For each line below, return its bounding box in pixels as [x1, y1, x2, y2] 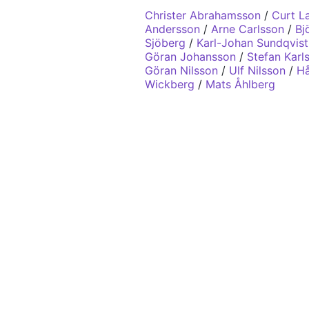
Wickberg [145, 77, 195, 91]
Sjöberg [145, 36, 186, 50]
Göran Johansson [145, 50, 236, 63]
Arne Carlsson [211, 22, 284, 36]
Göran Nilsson [145, 63, 218, 77]
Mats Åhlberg [206, 77, 275, 91]
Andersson [145, 22, 200, 36]
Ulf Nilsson [229, 63, 286, 77]
